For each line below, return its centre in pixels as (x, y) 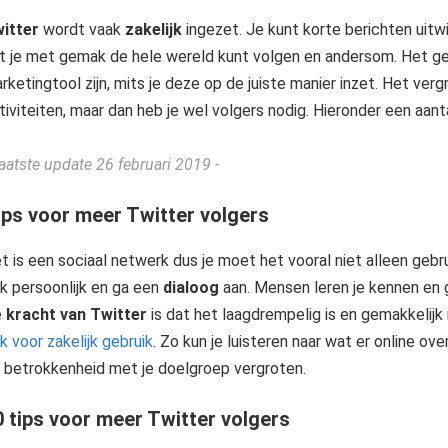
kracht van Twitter (76, 314)
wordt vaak (81, 29)
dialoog (190, 287)
